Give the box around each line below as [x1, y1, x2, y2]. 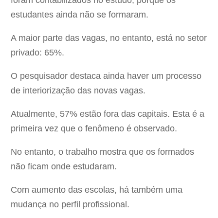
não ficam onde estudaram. [11, 162, 117, 172]
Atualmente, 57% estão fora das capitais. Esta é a [11, 109, 205, 119]
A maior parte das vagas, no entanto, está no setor [11, 33, 207, 43]
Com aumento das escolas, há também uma [11, 185, 183, 195]
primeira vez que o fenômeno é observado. [11, 124, 178, 134]
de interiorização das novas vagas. [11, 86, 146, 96]
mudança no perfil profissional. [11, 200, 130, 210]
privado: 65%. [11, 48, 65, 58]
